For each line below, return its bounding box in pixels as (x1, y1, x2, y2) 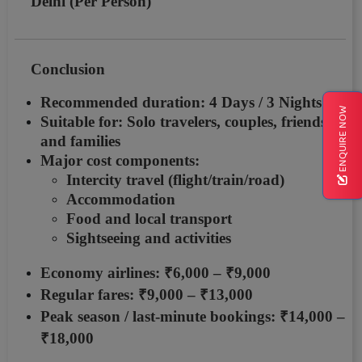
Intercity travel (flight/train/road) (66, 171, 284, 189)
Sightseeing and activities (66, 229, 231, 247)
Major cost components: (40, 152, 200, 170)
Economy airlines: (40, 264, 164, 282)
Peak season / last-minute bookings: (40, 308, 280, 326)
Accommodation (66, 191, 175, 208)
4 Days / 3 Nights (209, 94, 322, 112)
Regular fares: (40, 286, 138, 304)
